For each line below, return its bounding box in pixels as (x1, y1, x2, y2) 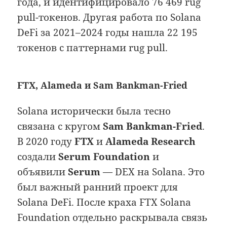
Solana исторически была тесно (17, 104, 171, 118)
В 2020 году (17, 135, 75, 148)
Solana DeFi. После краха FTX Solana (17, 196, 192, 209)
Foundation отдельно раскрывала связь (17, 211, 208, 224)
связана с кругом (17, 120, 103, 133)
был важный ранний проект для (17, 180, 178, 194)
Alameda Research (105, 135, 196, 148)
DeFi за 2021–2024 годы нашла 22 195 (17, 26, 198, 40)
